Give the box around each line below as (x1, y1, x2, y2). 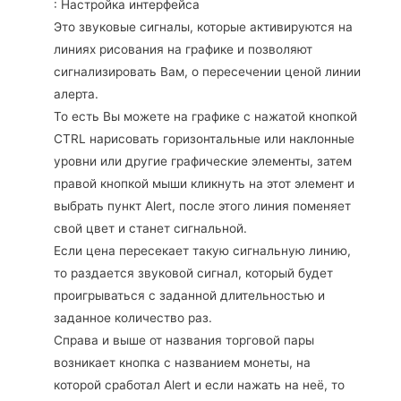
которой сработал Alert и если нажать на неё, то (54, 378, 345, 393)
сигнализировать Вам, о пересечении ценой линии (54, 64, 361, 80)
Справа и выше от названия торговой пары (54, 333, 314, 348)
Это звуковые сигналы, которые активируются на (54, 20, 353, 35)
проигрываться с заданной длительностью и (54, 288, 325, 303)
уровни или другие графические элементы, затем (54, 154, 352, 169)
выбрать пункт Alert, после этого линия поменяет (54, 199, 351, 214)
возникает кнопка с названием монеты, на (54, 355, 311, 371)
